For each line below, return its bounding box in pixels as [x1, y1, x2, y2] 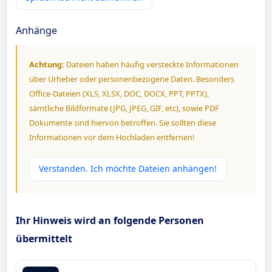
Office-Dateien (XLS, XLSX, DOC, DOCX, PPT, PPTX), [29, 88, 209, 99]
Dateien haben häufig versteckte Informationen [64, 59, 239, 70]
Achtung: [29, 59, 64, 70]
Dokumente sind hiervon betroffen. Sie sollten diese [29, 117, 216, 128]
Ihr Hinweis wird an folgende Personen [16, 214, 204, 227]
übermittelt [16, 232, 72, 245]
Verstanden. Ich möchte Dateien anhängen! [39, 163, 217, 174]
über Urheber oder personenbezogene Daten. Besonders [29, 73, 234, 84]
